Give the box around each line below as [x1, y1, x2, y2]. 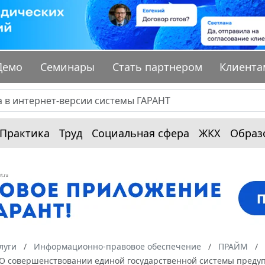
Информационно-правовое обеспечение [34, 241, 201, 253]
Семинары [40, 60, 95, 75]
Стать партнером [112, 60, 202, 75]
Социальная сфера [92, 126, 189, 141]
